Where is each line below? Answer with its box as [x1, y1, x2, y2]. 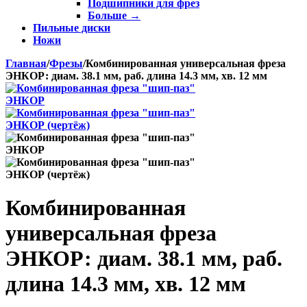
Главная [5, 58, 47, 69]
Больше [88, 10, 130, 21]
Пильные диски [33, 22, 110, 34]
